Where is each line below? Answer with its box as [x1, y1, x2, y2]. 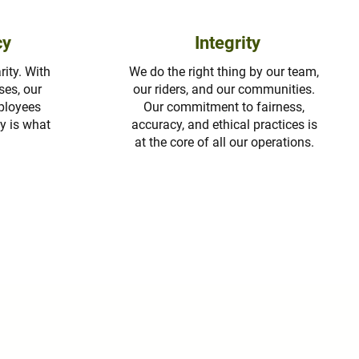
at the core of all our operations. [134, 135, 314, 150]
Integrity [195, 33, 261, 53]
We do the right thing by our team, [129, 64, 320, 79]
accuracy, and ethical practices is [131, 117, 317, 132]
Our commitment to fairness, [143, 99, 305, 115]
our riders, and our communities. [133, 82, 316, 97]
